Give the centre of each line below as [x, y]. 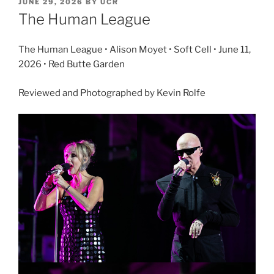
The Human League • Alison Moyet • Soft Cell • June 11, [135, 50]
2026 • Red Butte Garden [72, 65]
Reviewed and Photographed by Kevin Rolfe [112, 93]
